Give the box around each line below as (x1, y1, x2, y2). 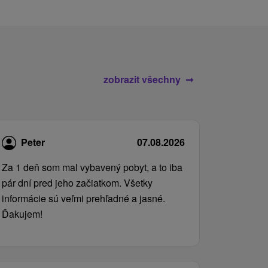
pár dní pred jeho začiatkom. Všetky (2, 176, 153, 190)
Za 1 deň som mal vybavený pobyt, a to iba (2, 160, 182, 175)
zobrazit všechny (103, 72, 181, 86)
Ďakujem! (2, 207, 42, 221)
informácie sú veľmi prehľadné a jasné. (2, 191, 165, 206)
